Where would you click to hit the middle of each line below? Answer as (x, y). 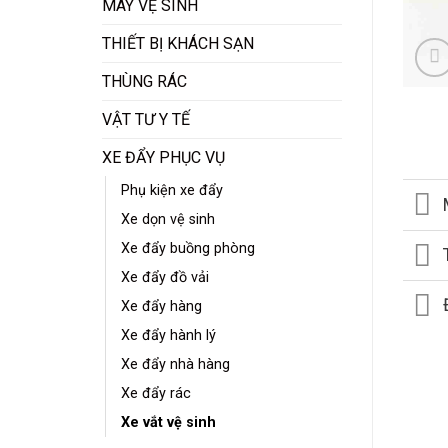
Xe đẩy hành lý (168, 335)
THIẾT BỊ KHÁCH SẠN (178, 43)
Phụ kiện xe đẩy (172, 190)
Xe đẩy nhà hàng (175, 364)
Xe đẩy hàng (161, 306)
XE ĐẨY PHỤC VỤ (163, 157)
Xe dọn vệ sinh (168, 219)
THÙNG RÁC (144, 81)
